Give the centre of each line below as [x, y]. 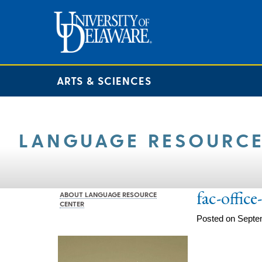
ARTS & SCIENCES [104, 80]
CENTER [72, 203]
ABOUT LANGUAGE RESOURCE [108, 194]
